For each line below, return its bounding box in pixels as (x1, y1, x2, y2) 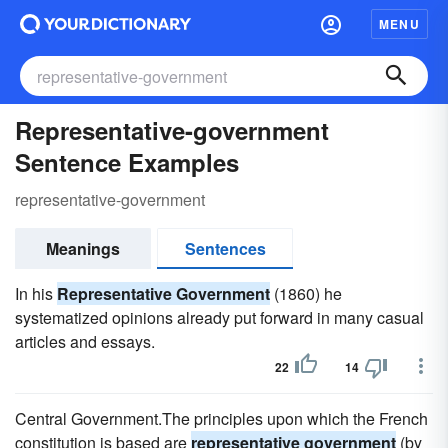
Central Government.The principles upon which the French (15, 407, 428, 430)
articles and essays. (15, 330, 155, 353)
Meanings (46, 237, 120, 260)
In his (15, 282, 57, 305)
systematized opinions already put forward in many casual (15, 306, 424, 329)
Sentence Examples (15, 145, 239, 179)
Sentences (184, 237, 266, 260)
